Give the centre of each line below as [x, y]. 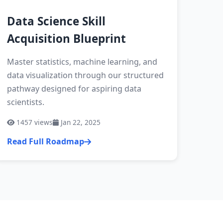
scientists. [26, 102]
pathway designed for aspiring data [74, 89]
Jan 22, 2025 [80, 122]
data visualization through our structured [86, 75]
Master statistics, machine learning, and [82, 62]
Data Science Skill [56, 21]
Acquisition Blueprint [67, 39]
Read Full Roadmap [46, 141]
